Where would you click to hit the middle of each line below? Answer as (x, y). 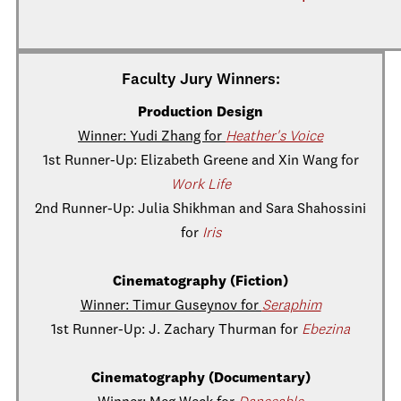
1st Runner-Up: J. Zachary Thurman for (176, 330)
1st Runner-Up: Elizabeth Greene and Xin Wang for (200, 161)
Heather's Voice (274, 137)
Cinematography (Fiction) (200, 282)
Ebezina (326, 330)
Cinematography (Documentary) (200, 379)
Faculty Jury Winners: (200, 80)
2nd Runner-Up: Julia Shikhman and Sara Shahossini (200, 209)
